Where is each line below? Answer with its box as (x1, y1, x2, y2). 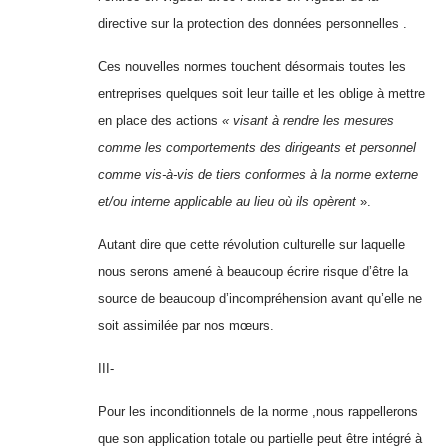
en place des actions (98, 112, 222, 128)
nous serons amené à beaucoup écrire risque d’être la (98, 263, 408, 279)
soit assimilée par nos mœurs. (98, 317, 274, 333)
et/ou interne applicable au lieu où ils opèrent (98, 193, 356, 209)
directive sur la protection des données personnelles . (98, 15, 407, 31)
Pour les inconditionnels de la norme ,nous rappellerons (98, 403, 418, 419)
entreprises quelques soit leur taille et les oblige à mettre (98, 85, 425, 101)
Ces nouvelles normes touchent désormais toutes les (98, 58, 406, 74)
